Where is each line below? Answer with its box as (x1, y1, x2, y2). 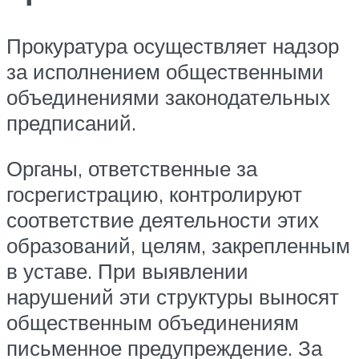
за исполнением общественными (6, 58, 324, 84)
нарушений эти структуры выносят (6, 284, 339, 310)
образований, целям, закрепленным (6, 232, 350, 259)
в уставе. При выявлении (6, 258, 248, 284)
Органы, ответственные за (6, 155, 257, 182)
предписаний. (6, 109, 136, 135)
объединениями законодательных (6, 83, 330, 110)
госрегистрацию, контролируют (6, 181, 302, 208)
